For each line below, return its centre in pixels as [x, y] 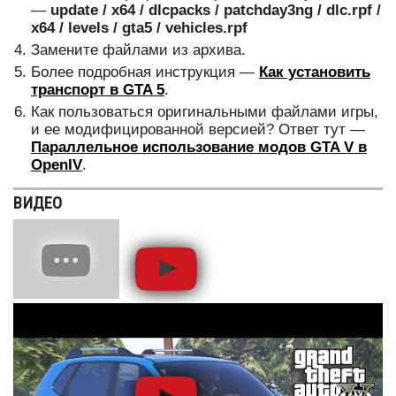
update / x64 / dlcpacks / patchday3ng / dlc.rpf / [216, 11]
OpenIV [57, 165]
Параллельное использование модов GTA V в [199, 148]
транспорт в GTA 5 [98, 90]
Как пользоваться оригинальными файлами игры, [205, 112]
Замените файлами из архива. [138, 50]
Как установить [315, 72]
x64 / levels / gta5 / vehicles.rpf [139, 28]
